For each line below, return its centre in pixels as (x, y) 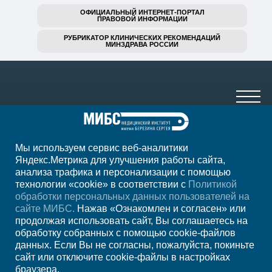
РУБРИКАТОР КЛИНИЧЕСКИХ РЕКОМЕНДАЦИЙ (142, 37)
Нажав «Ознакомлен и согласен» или (160, 209)
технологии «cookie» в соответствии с (102, 184)
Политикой (212, 184)
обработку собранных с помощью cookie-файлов (125, 233)
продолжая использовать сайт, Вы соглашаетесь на (131, 221)
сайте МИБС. (45, 209)
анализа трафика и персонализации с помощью (123, 172)
